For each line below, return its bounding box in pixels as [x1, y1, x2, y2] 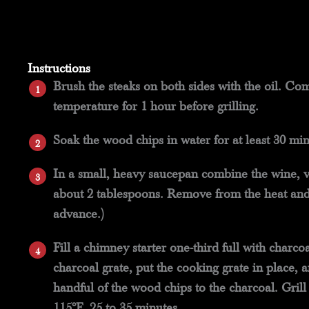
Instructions [28, 63, 90, 75]
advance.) [52, 208, 104, 221]
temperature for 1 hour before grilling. [52, 101, 259, 113]
